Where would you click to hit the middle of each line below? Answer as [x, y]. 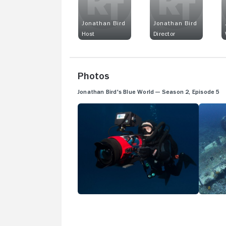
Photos [94, 76]
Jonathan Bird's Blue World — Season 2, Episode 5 [149, 92]
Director [164, 34]
